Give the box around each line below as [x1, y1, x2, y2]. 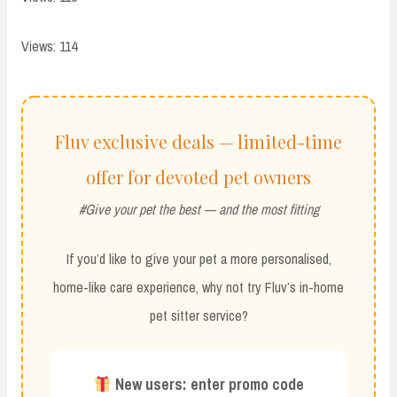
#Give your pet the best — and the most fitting [78, 199, 319, 220]
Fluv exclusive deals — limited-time [55, 129, 342, 154]
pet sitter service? [149, 306, 248, 326]
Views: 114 [21, 36, 77, 57]
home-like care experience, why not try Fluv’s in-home [53, 277, 344, 298]
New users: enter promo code [114, 374, 304, 395]
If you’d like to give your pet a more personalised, [66, 249, 331, 269]
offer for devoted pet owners [86, 165, 311, 190]
